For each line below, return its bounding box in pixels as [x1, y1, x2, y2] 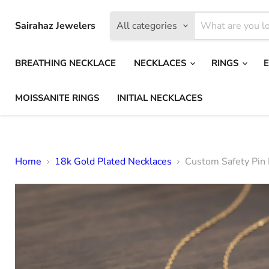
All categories [116, 19, 177, 32]
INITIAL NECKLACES [117, 92, 202, 104]
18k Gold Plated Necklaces [55, 155, 172, 168]
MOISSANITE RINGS [15, 92, 99, 104]
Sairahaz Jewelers [15, 19, 95, 32]
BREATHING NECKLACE [15, 57, 116, 69]
